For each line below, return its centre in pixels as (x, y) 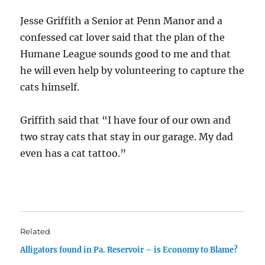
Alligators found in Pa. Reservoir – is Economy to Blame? (129, 250)
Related (35, 231)
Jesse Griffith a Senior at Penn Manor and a (122, 21)
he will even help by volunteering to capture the (132, 70)
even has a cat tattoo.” (73, 153)
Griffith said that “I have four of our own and (126, 120)
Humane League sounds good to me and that (126, 54)
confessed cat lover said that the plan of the (123, 37)
